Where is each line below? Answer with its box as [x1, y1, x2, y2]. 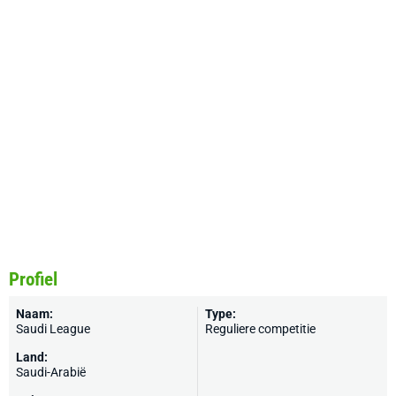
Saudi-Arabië [16, 365, 86, 379]
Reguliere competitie [205, 322, 316, 336]
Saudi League [16, 322, 90, 336]
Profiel [9, 269, 57, 290]
